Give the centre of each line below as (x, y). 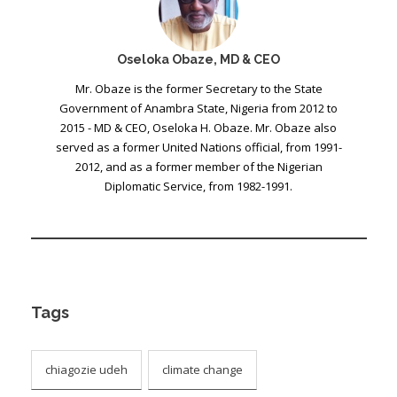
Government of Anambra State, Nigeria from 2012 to (198, 108)
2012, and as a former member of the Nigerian (198, 166)
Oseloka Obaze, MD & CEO (198, 59)
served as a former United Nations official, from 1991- (198, 147)
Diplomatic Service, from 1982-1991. (198, 186)
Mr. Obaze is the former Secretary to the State (198, 88)
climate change (202, 369)
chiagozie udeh (86, 369)
